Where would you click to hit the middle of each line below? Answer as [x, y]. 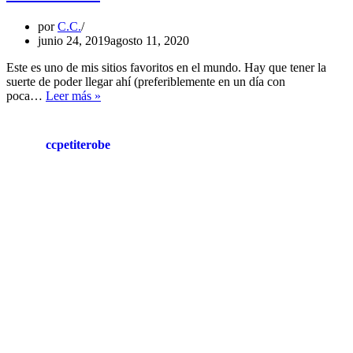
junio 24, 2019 [74, 40]
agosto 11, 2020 [150, 40]
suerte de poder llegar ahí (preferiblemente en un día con [146, 81]
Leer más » [73, 95]
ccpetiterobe [78, 144]
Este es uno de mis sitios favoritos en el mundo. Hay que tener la [166, 67]
